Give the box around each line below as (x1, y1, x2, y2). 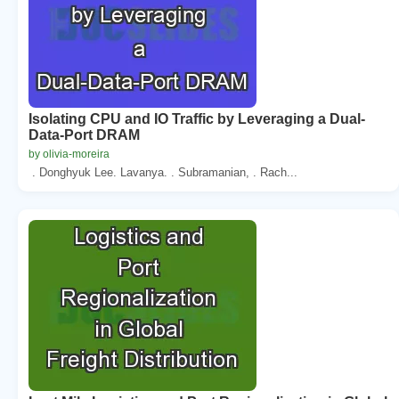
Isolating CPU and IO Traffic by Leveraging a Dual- (28, 110, 365, 126)
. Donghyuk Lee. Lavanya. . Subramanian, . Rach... (28, 165, 297, 179)
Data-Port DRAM (28, 126, 140, 142)
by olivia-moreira (28, 147, 110, 160)
